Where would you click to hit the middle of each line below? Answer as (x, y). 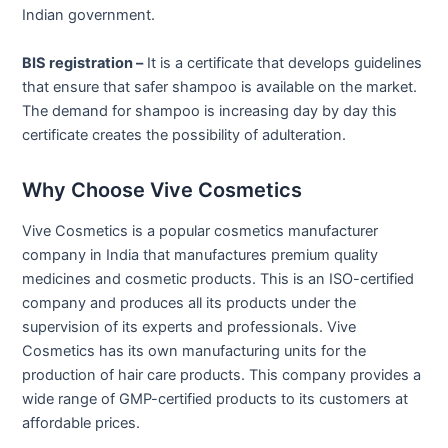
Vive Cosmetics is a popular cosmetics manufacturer (200, 230)
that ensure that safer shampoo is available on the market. (220, 86)
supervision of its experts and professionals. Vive (189, 326)
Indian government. (89, 15)
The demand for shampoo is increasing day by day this (210, 110)
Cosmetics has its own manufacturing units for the (194, 350)
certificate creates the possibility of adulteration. (184, 134)
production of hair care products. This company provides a (222, 374)
